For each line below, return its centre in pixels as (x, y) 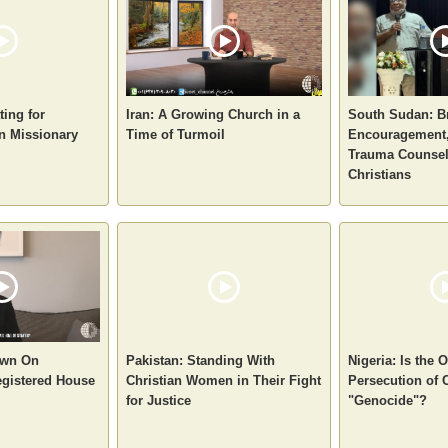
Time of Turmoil (175, 134)
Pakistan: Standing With (200, 360)
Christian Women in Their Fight (223, 380)
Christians (379, 174)
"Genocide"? (387, 400)
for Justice (158, 400)
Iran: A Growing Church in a (213, 114)
